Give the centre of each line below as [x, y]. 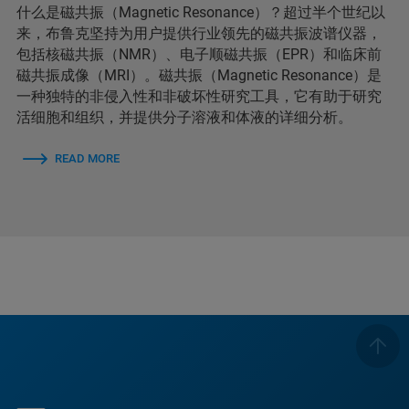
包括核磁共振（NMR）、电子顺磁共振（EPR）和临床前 [199, 54]
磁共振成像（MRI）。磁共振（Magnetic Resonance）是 [199, 75]
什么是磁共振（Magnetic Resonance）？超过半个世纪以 [201, 12]
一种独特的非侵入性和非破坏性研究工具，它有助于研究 [199, 96]
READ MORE [87, 158]
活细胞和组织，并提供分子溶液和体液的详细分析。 [184, 117]
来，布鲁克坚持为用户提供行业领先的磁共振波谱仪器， [199, 33]
